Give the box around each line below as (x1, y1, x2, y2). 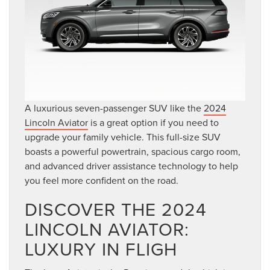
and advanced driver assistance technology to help (25, 159, 238, 172)
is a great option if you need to (88, 115, 219, 129)
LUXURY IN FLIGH (25, 236, 177, 262)
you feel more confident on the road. (25, 173, 181, 187)
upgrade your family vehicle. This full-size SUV (25, 130, 221, 143)
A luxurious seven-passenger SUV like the (25, 101, 204, 115)
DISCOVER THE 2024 (25, 196, 207, 222)
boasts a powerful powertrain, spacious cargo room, (25, 144, 240, 158)
